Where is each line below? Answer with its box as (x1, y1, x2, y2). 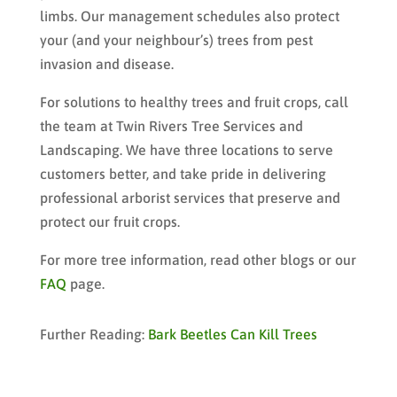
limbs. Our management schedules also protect (39, 7, 339, 24)
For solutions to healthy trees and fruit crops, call (39, 93, 348, 110)
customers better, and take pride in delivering (39, 165, 326, 182)
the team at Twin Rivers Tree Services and (39, 117, 303, 134)
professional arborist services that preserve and (39, 189, 340, 206)
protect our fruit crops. (39, 213, 180, 230)
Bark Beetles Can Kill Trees (147, 325, 317, 342)
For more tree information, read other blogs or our (39, 251, 356, 268)
